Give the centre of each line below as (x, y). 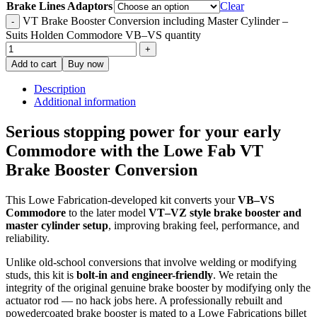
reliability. (28, 238)
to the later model (107, 212)
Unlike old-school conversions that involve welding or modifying (151, 262)
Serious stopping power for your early (143, 131)
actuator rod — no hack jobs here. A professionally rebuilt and (144, 300)
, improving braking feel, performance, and (204, 225)
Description (60, 88)
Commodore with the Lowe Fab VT (134, 150)
